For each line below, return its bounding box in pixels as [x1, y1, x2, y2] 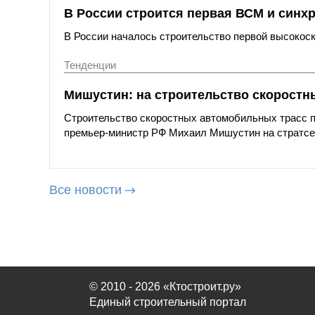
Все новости [49, 183, 122, 198]
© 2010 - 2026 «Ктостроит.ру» [89, 281, 241, 292]
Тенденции [64, 58, 116, 71]
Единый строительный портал [89, 296, 246, 308]
